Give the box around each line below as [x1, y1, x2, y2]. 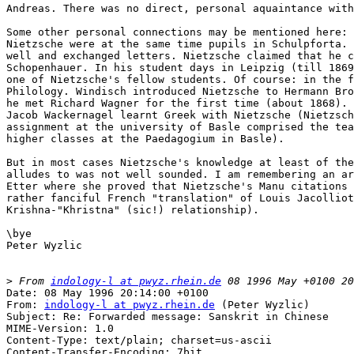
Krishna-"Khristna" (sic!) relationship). [6, 204, 259, 217]
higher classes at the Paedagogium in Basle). [6, 133, 284, 145]
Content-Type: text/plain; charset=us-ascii [6, 334, 272, 347]
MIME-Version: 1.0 [6, 322, 114, 335]
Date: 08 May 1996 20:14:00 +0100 [6, 287, 209, 299]
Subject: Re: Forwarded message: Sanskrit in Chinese [6, 311, 329, 323]
